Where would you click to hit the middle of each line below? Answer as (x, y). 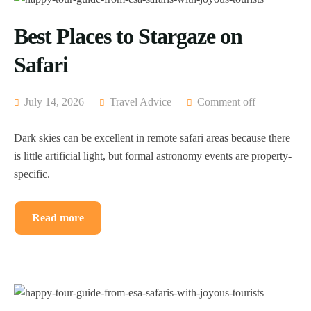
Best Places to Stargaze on (128, 36)
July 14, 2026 (53, 102)
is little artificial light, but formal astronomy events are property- (153, 156)
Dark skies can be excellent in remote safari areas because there (152, 138)
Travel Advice (141, 102)
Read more (58, 218)
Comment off (226, 102)
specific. (32, 174)
